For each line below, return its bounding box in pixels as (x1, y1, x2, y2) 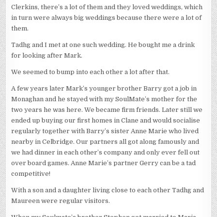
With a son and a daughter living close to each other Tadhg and (11, 186, 204, 194)
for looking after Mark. (11, 52, 83, 60)
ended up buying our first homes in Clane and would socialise (11, 117, 201, 124)
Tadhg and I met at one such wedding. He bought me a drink (11, 41, 195, 49)
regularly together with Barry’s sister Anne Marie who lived (11, 127, 199, 135)
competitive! (11, 170, 51, 178)
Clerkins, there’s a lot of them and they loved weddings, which (11, 3, 203, 11)
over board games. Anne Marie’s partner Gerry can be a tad (11, 159, 196, 167)
